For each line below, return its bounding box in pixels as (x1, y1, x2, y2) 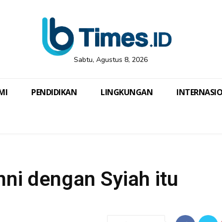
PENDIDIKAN (31, 87, 77, 98)
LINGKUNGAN (101, 87, 153, 98)
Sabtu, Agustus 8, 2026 (74, 55, 148, 65)
